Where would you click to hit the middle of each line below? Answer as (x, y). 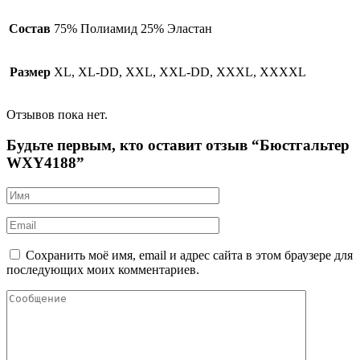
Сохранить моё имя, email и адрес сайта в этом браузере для (189, 256)
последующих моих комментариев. (103, 270)
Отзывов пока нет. (57, 114)
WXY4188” (45, 163)
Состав (30, 28)
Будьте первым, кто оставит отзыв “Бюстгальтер (178, 145)
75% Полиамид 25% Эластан (133, 28)
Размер (30, 72)
